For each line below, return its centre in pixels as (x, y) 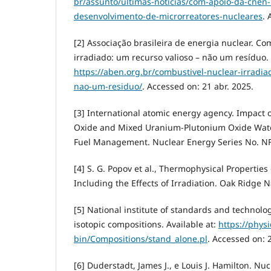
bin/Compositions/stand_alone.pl (141, 239)
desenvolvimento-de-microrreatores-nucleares (168, 16)
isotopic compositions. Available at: (146, 224)
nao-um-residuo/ (108, 86)
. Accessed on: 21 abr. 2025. (198, 86)
